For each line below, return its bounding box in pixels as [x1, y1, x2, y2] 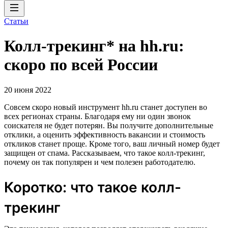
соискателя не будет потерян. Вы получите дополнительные [4, 121, 213, 130]
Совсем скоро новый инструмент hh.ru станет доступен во [4, 102, 207, 111]
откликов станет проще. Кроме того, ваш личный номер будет [4, 139, 220, 148]
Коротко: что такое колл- [4, 178, 181, 196]
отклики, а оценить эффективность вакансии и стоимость [4, 130, 205, 139]
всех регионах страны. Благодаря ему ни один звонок [4, 111, 191, 121]
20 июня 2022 [4, 85, 51, 94]
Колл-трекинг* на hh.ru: [4, 37, 184, 55]
